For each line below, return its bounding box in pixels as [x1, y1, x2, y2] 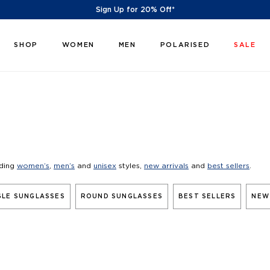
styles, [116, 162, 144, 169]
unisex [93, 162, 116, 169]
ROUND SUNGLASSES [80, 193, 163, 199]
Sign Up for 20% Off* [95, 6, 175, 13]
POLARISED [160, 42, 210, 48]
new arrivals [144, 162, 189, 169]
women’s [17, 162, 49, 169]
